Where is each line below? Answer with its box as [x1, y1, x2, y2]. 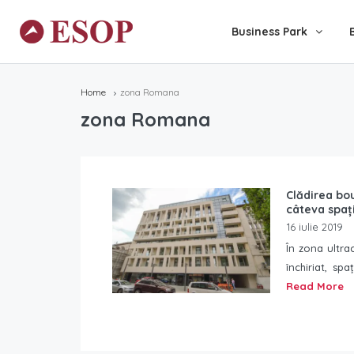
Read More [286, 280, 344, 292]
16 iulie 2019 [287, 220, 343, 233]
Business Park [232, 24, 307, 39]
